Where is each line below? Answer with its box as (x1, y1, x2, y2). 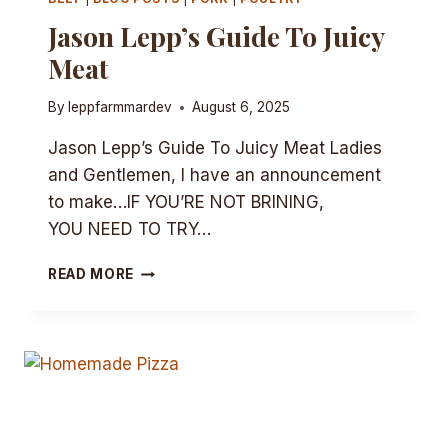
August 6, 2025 (192, 99, 291, 116)
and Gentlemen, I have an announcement (48, 165, 381, 186)
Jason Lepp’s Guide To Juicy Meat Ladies (48, 138, 382, 159)
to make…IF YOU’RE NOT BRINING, (48, 192, 324, 213)
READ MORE (48, 266, 135, 283)
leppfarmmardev (68, 99, 173, 116)
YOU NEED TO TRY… (48, 219, 211, 240)
